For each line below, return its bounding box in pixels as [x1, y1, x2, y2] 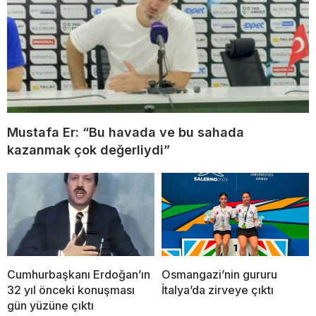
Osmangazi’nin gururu [162, 267, 277, 281]
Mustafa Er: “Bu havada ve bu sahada [7, 125, 244, 140]
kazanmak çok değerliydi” [7, 142, 170, 158]
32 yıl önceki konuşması [7, 282, 135, 297]
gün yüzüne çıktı [7, 298, 94, 312]
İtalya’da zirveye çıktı [162, 282, 274, 297]
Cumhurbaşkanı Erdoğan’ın [7, 267, 150, 281]
